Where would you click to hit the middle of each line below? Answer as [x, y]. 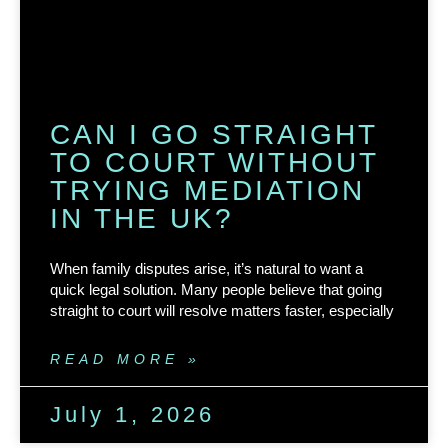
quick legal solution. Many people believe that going [216, 289]
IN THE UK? [142, 218]
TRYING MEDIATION [207, 190]
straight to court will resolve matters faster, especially [222, 310]
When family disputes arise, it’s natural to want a [206, 268]
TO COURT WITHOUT [214, 162]
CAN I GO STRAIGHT [213, 134]
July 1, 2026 [132, 414]
